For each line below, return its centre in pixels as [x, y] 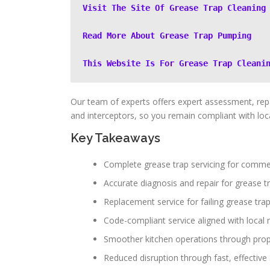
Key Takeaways [115, 138]
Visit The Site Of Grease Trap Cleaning [174, 8]
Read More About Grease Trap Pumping [167, 36]
